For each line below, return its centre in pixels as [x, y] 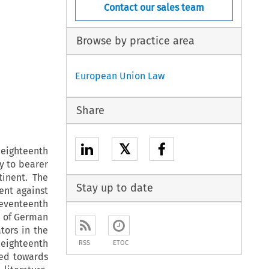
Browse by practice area [135, 41]
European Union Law [120, 76]
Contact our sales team [154, 7]
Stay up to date [114, 188]
